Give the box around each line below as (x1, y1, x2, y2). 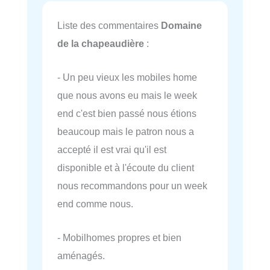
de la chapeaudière (57, 37, 144, 49)
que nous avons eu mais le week (57, 90, 197, 101)
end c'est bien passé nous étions (57, 108, 196, 119)
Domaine (161, 19, 202, 31)
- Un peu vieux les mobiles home (57, 72, 197, 83)
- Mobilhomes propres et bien (57, 232, 181, 243)
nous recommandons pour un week (57, 180, 207, 192)
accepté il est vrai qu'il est (57, 144, 166, 155)
